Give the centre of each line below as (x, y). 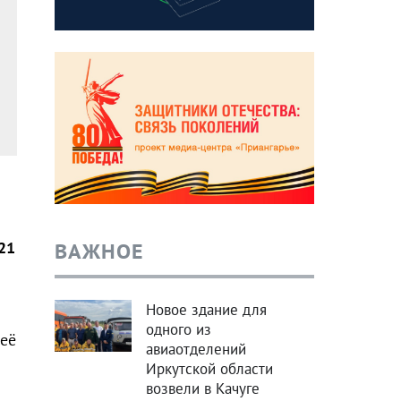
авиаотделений (196, 350)
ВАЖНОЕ (99, 252)
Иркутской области (209, 369)
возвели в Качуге (202, 389)
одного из (178, 330)
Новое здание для (206, 310)
